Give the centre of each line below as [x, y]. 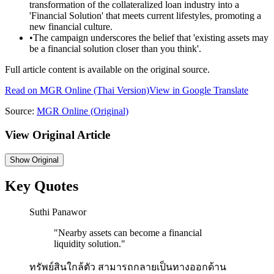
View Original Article [57, 135]
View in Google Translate [199, 91]
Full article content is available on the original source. [107, 70]
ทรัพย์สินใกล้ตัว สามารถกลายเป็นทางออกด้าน [128, 267]
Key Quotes [42, 186]
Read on [22, 91]
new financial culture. [71, 27]
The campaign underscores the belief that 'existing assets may [151, 38]
